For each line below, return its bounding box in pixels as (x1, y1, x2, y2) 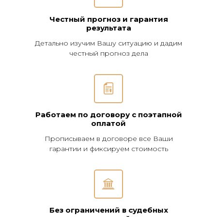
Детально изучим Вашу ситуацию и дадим (35, 39, 182, 47)
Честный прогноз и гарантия (49, 15, 168, 24)
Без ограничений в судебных (49, 205, 168, 215)
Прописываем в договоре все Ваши (44, 134, 173, 143)
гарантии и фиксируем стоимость (49, 144, 168, 153)
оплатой (91, 119, 126, 128)
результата (86, 23, 131, 32)
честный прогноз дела (69, 49, 148, 58)
